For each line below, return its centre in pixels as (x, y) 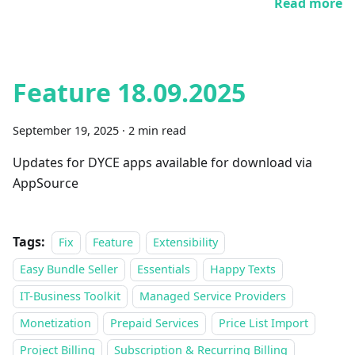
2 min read (157, 130)
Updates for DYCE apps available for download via (162, 162)
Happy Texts (242, 269)
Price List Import (263, 323)
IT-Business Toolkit (70, 296)
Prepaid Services (155, 323)
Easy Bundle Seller (69, 269)
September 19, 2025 (66, 130)
